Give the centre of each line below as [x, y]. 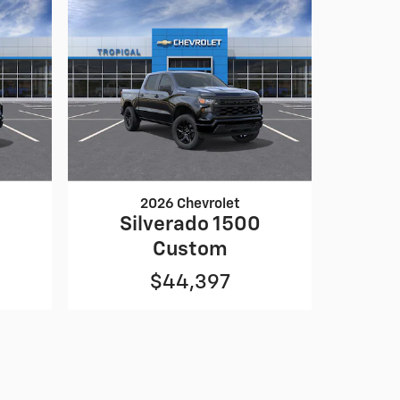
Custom [190, 249]
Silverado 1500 [190, 224]
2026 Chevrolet [190, 204]
